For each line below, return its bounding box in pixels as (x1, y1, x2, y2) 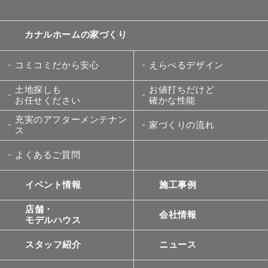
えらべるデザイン (149, 60, 224, 71)
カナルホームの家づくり (25, 29, 127, 40)
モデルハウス (25, 215, 81, 226)
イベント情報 (25, 179, 81, 190)
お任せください (15, 95, 81, 106)
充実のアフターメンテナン (15, 114, 127, 125)
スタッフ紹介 (25, 239, 81, 250)
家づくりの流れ (149, 120, 215, 130)
